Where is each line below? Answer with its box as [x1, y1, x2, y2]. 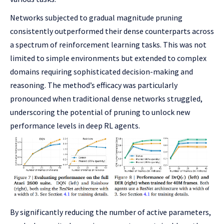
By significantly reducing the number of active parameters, [10, 207, 211, 217]
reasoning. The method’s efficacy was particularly [10, 80, 177, 90]
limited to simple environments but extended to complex [10, 53, 206, 63]
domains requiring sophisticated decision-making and [10, 66, 193, 76]
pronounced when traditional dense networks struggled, [10, 93, 202, 103]
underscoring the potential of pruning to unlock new [10, 107, 190, 117]
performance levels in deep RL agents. [10, 120, 140, 130]
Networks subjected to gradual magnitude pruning [10, 12, 182, 22]
